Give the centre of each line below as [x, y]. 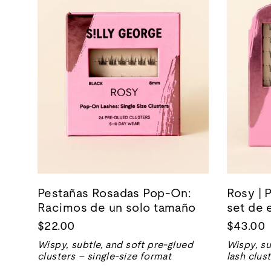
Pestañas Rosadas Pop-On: [114, 193]
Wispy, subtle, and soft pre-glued [116, 244]
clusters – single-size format [105, 256]
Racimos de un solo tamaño [117, 207]
